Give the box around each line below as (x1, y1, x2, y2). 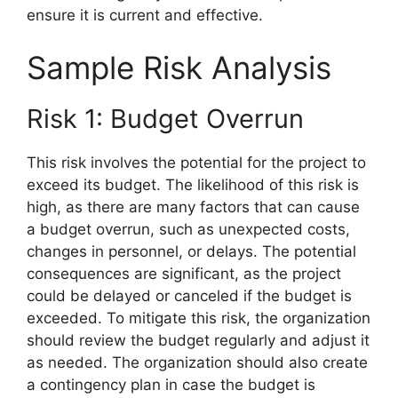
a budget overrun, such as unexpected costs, (27, 220, 350, 239)
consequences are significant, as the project (27, 265, 341, 283)
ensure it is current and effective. (27, 5, 263, 24)
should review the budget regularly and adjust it (27, 331, 370, 350)
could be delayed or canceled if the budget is (27, 287, 352, 306)
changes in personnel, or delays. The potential (27, 243, 356, 261)
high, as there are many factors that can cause (27, 198, 360, 217)
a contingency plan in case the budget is (27, 376, 315, 394)
